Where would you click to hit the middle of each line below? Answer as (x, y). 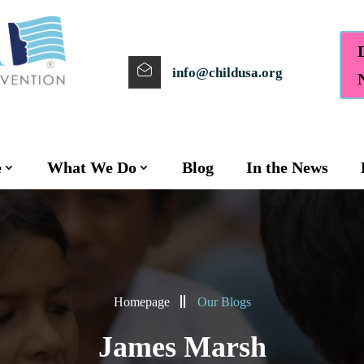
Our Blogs (224, 302)
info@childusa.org (227, 72)
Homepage (141, 302)
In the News (287, 168)
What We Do (91, 168)
